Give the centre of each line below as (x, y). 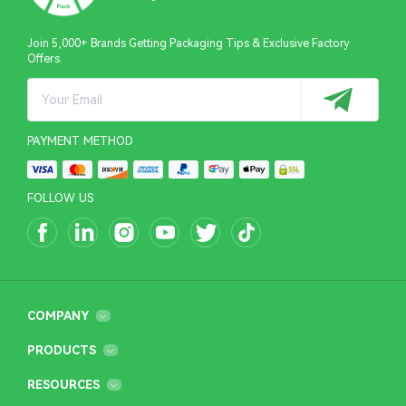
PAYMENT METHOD (80, 140)
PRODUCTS (62, 350)
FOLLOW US (60, 198)
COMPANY (58, 315)
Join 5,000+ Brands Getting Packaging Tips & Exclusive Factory (188, 43)
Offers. (45, 58)
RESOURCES (63, 384)
